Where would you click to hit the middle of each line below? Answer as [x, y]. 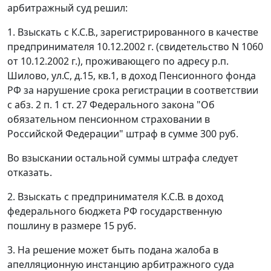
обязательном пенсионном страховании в [109, 119]
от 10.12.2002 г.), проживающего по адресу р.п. [118, 61]
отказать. [30, 173]
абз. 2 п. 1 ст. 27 [51, 105]
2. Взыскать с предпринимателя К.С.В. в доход [115, 197]
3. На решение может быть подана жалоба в [113, 250]
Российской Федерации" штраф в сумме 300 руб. [123, 134]
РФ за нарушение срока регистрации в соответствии [133, 90]
